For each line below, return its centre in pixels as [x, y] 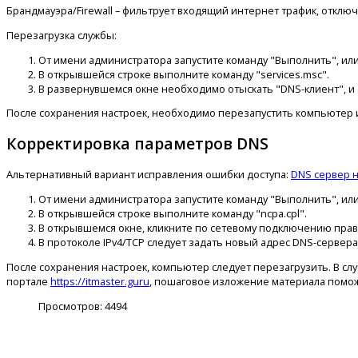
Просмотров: [72, 306]
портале [28, 281]
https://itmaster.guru [100, 281]
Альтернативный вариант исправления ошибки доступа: [149, 175]
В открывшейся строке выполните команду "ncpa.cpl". [173, 214]
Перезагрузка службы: [62, 35]
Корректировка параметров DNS [137, 144]
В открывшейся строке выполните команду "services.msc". [184, 74]
